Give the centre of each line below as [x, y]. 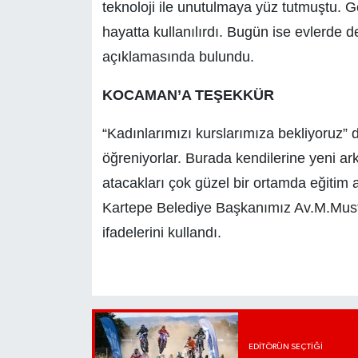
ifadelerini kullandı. [161, 233]
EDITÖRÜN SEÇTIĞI [285, 346]
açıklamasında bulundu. [178, 57]
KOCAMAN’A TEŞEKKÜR [188, 95]
